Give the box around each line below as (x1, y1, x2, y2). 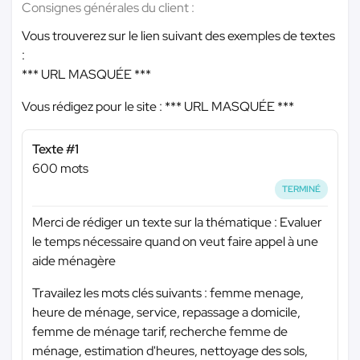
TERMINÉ (282, 183, 321, 194)
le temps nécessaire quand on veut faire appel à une (32, 232, 318, 250)
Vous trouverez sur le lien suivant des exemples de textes (22, 27, 335, 44)
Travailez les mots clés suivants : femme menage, (32, 284, 304, 301)
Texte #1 (32, 141, 79, 157)
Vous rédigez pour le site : (22, 98, 165, 115)
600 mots (32, 160, 88, 177)
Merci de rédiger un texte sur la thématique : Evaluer (32, 213, 322, 231)
